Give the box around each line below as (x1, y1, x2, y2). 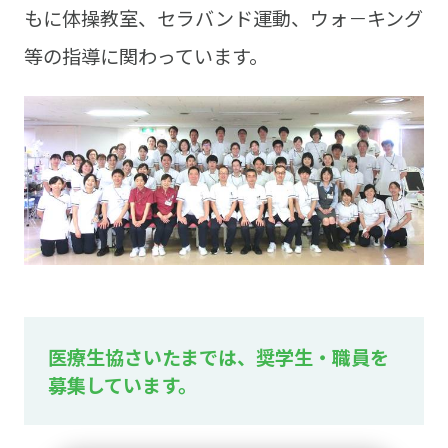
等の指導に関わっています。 (23, 41, 268, 70)
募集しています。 (47, 370, 197, 399)
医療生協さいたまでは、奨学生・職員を (47, 342, 389, 371)
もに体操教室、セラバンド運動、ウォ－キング (23, 3, 423, 32)
